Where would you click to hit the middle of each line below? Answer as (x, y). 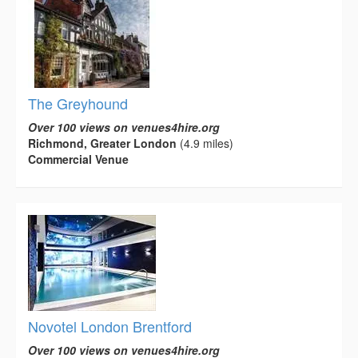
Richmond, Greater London (102, 143)
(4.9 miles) (205, 143)
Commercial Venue (78, 159)
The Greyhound (78, 103)
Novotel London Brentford (110, 326)
